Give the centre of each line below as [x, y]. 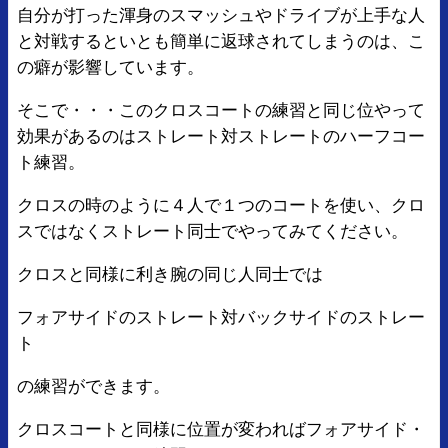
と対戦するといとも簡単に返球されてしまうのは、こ [221, 39]
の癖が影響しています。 [110, 65]
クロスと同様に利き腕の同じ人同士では [170, 272]
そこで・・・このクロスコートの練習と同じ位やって [221, 108]
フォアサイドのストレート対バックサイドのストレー [221, 315]
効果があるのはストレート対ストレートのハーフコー [221, 134]
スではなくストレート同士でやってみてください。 [212, 229]
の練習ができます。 [93, 384]
